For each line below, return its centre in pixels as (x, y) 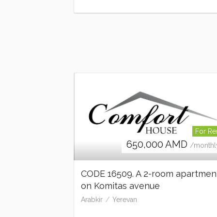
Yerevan (125, 200)
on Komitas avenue (120, 186)
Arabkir (92, 200)
